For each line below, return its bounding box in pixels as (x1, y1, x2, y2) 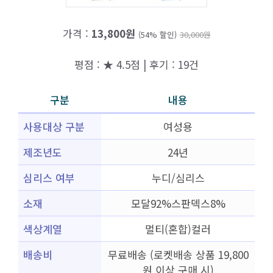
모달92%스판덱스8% (130, 196, 225, 211)
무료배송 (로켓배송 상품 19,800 (107, 247, 249, 262)
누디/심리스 (151, 170, 205, 185)
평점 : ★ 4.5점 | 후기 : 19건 (74, 56, 199, 72)
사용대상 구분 (23, 119, 85, 134)
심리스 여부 (23, 170, 75, 185)
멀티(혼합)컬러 (145, 221, 211, 236)
